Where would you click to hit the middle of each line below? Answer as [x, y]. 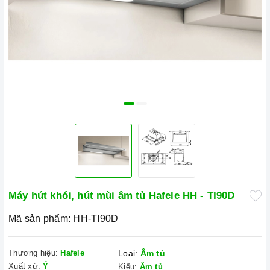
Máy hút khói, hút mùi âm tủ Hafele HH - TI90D [122, 196]
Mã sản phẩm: [39, 218]
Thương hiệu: [33, 253]
